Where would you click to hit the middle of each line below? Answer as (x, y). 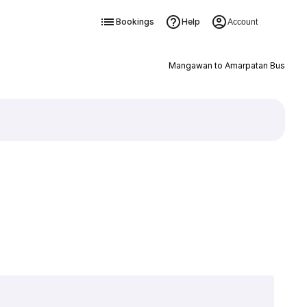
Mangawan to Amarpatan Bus (226, 65)
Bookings (135, 22)
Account (242, 22)
